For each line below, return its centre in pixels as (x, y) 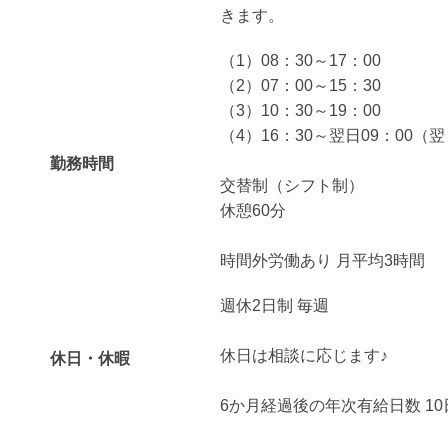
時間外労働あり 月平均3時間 (322, 261)
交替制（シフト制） (292, 186)
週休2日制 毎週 (274, 306)
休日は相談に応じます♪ (304, 356)
